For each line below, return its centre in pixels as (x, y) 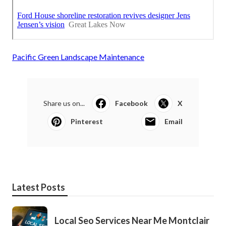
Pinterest (87, 122)
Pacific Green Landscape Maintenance (78, 57)
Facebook (131, 103)
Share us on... (64, 103)
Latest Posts (39, 187)
